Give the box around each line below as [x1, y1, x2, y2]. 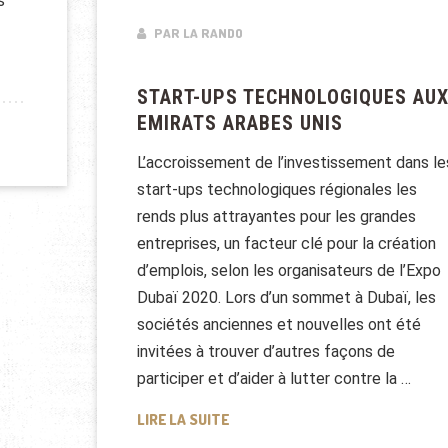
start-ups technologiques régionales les [136, 180, 417, 200]
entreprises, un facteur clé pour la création [136, 234, 436, 254]
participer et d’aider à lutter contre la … [136, 369, 411, 389]
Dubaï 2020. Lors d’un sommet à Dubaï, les [136, 288, 436, 308]
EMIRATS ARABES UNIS [136, 111, 343, 136]
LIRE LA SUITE [136, 410, 229, 430]
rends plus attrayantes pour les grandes [136, 207, 416, 227]
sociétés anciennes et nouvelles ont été [136, 315, 421, 335]
